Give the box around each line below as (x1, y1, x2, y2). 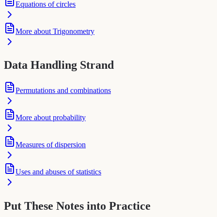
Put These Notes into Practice (4, 200, 151, 213)
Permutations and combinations (15, 86, 111, 95)
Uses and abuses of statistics (15, 168, 101, 176)
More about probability (15, 113, 86, 122)
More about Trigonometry (15, 27, 94, 35)
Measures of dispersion (15, 140, 86, 149)
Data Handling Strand (4, 59, 114, 72)
